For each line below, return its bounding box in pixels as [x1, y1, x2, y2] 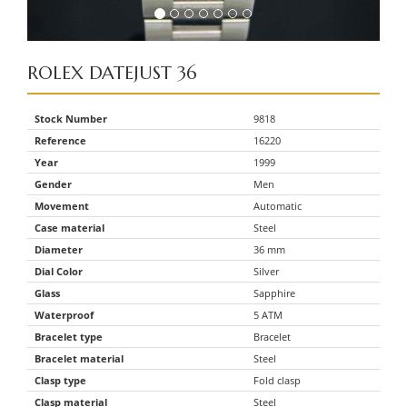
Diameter [35, 243, 83, 256]
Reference [35, 134, 86, 147]
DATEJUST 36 [89, 62, 196, 84]
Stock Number [35, 112, 107, 125]
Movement [35, 199, 89, 213]
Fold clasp [253, 373, 301, 387]
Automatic [253, 199, 302, 213]
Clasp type [35, 373, 86, 387]
